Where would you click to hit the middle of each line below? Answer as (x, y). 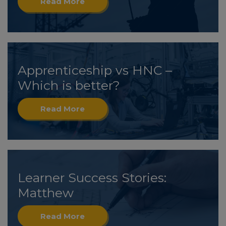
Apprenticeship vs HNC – (95, 70)
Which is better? (69, 85)
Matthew (46, 193)
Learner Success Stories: (92, 178)
